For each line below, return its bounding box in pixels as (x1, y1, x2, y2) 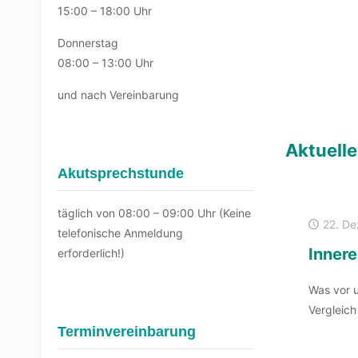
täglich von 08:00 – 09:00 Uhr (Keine (58, 206, 251, 220)
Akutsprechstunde (58, 165, 184, 181)
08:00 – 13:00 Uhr (58, 56, 153, 70)
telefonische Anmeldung (58, 226, 183, 240)
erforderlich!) (58, 246, 125, 260)
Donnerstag (58, 36, 118, 50)
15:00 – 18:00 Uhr (58, 4, 152, 18)
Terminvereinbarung (58, 324, 196, 340)
